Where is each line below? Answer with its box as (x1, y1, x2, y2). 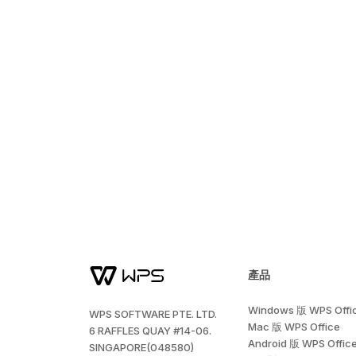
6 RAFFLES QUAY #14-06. (89, 324, 211, 337)
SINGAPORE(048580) (89, 341, 194, 354)
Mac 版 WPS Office (248, 320, 340, 333)
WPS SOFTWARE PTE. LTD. (89, 308, 217, 320)
